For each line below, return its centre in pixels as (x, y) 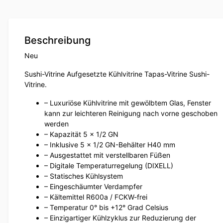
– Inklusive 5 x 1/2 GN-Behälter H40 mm (110, 145)
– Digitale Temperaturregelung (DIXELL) (109, 166)
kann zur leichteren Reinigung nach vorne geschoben (131, 113)
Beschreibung (57, 41)
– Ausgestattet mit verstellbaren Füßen (107, 155)
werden (56, 124)
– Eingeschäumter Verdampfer (93, 187)
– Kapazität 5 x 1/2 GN (81, 134)
